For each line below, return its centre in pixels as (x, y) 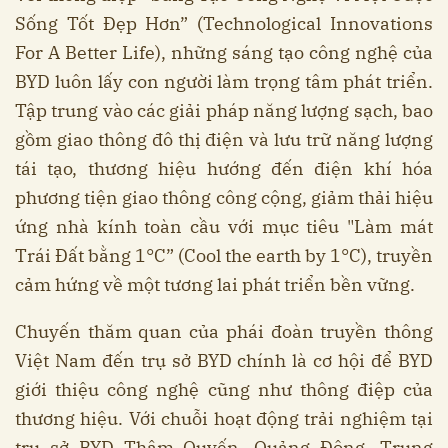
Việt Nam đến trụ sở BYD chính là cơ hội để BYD (224, 360)
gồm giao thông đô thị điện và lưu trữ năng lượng (224, 139)
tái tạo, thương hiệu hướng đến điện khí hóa (224, 168)
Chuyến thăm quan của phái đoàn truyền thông (224, 331)
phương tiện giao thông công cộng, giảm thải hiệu (224, 197)
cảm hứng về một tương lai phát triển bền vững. (215, 284)
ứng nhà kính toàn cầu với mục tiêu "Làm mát (224, 226)
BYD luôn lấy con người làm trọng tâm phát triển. (224, 81)
